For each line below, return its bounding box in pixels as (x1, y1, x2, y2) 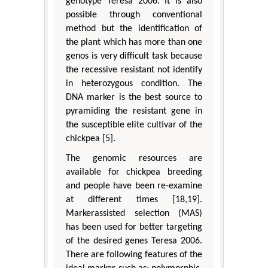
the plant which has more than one (66, 37, 202, 47)
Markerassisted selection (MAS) (66, 208, 202, 218)
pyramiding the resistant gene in (66, 106, 202, 116)
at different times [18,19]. (66, 194, 202, 205)
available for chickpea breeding (66, 167, 202, 177)
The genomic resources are (66, 153, 202, 163)
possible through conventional (66, 10, 202, 20)
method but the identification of (66, 23, 202, 33)
